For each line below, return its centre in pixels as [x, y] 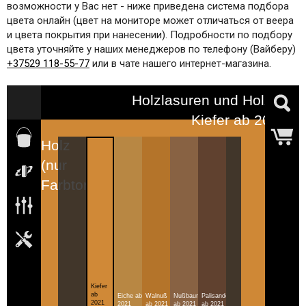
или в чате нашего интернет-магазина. [180, 64]
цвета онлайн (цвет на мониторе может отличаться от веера [150, 21]
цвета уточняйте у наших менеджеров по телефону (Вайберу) [151, 50]
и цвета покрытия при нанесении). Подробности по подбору [150, 35]
